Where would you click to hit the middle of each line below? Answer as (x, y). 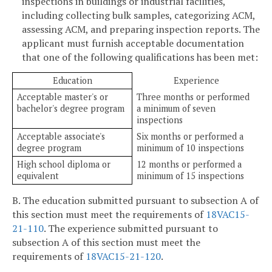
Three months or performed (193, 97)
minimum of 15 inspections (191, 176)
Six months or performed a (190, 137)
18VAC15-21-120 (123, 256)
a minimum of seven (176, 109)
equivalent (38, 176)
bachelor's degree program (71, 109)
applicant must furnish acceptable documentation (133, 43)
